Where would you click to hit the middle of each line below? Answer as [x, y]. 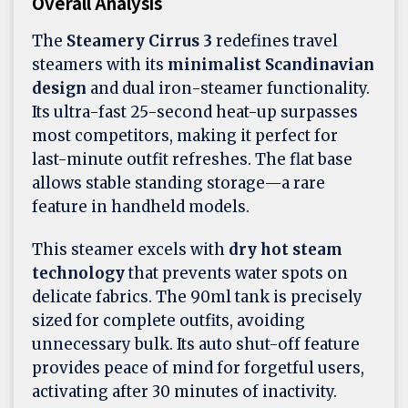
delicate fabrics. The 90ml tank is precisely [197, 297]
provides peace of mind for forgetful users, [198, 368]
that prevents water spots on [236, 274]
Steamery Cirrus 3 [139, 41]
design [59, 89]
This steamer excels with [130, 250]
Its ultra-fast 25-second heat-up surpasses [195, 112]
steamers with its [100, 65]
